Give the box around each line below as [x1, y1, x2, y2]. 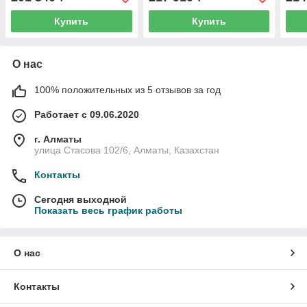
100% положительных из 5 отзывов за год [34, 84, 221, 96]
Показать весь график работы [34, 205, 182, 217]
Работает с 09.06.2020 [34, 109, 139, 121]
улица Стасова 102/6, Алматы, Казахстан [34, 145, 219, 156]
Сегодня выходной [34, 194, 127, 206]
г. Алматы [34, 134, 82, 145]
